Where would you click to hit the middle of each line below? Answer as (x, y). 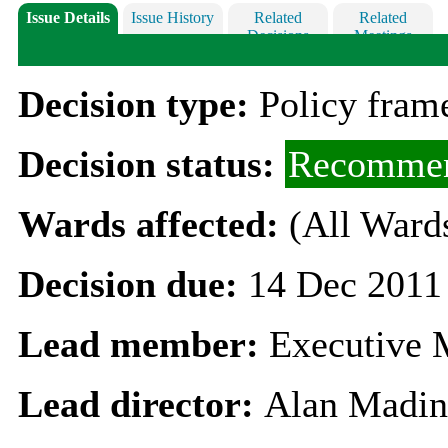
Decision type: (138, 103)
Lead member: (143, 343)
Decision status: (151, 163)
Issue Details (67, 18)
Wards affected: (153, 223)
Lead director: (140, 403)
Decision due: (132, 283)
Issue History (173, 18)
